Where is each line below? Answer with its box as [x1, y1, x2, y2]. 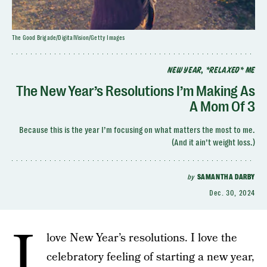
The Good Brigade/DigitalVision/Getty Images [12, 35, 125, 41]
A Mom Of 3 [190, 98, 255, 115]
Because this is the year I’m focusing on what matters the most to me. [19, 125, 255, 135]
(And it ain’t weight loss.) [172, 138, 255, 147]
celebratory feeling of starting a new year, [46, 249, 254, 265]
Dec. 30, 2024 [209, 189, 255, 197]
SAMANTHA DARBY [197, 173, 255, 181]
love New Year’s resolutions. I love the [46, 230, 237, 246]
